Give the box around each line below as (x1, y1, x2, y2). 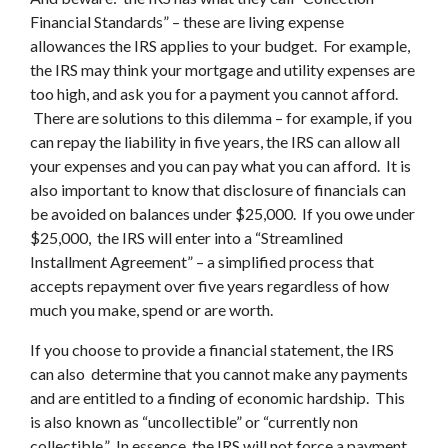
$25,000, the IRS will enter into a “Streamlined (30, 228, 343, 247)
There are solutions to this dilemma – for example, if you (30, 108, 412, 127)
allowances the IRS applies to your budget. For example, (30, 36, 410, 55)
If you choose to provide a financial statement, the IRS (30, 340, 394, 359)
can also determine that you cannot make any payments (30, 364, 408, 383)
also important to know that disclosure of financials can (30, 180, 406, 199)
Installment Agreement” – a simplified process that (30, 252, 374, 271)
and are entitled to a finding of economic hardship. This (30, 388, 405, 407)
